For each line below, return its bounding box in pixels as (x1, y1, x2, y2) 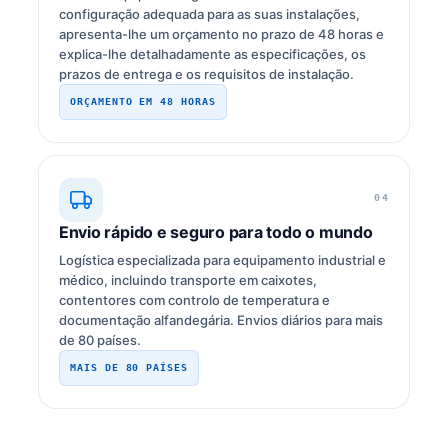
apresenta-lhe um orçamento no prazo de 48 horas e (58, 26, 384, 43)
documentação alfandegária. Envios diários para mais (58, 312, 383, 329)
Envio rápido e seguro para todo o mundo (58, 222, 373, 243)
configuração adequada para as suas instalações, (58, 6, 360, 23)
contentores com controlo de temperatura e (58, 292, 330, 309)
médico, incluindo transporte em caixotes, (58, 272, 317, 289)
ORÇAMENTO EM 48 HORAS (69, 96, 216, 108)
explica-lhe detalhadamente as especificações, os (58, 46, 366, 63)
